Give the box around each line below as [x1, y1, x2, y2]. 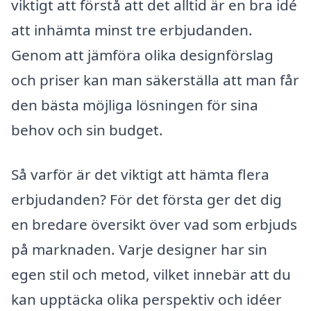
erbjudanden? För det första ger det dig [11, 190, 282, 209]
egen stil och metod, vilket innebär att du [11, 264, 291, 284]
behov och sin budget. [11, 120, 163, 140]
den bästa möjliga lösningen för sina [11, 95, 258, 115]
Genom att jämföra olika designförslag [11, 45, 274, 65]
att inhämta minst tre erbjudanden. [11, 20, 253, 40]
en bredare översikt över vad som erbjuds [11, 215, 297, 234]
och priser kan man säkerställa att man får [11, 70, 299, 90]
